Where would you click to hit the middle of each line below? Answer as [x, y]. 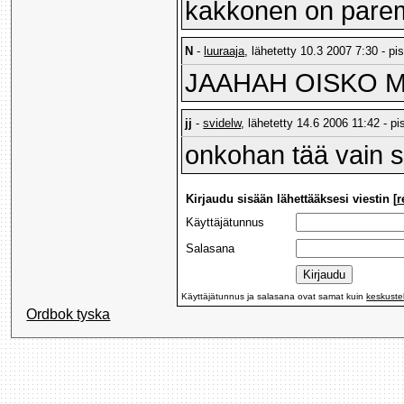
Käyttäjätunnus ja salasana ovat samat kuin [274, 297]
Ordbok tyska [69, 314]
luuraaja [225, 51]
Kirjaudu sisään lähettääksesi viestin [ [292, 199]
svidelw [222, 124]
